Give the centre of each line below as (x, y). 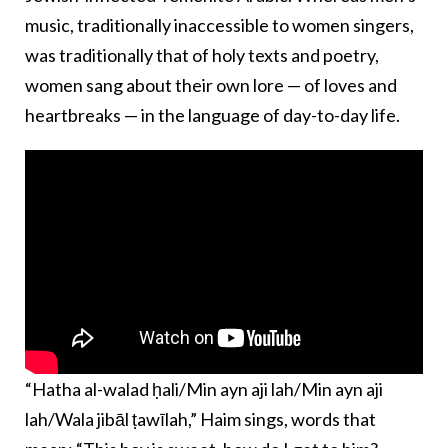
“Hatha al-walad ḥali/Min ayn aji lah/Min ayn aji (204, 388)
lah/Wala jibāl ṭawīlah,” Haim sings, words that (200, 418)
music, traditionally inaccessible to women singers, (219, 24)
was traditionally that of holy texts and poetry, (202, 54)
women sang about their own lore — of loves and (211, 84)
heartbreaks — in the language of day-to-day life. (212, 114)
